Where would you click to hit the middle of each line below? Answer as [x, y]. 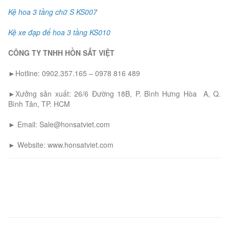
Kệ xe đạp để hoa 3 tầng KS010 [59, 32]
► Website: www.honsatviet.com [61, 145]
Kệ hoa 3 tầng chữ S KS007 [53, 12]
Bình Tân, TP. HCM [39, 104]
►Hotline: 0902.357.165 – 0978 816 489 [74, 73]
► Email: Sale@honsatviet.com [59, 124]
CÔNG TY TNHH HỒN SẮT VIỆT [61, 53]
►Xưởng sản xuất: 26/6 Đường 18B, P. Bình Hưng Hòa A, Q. [114, 94]
